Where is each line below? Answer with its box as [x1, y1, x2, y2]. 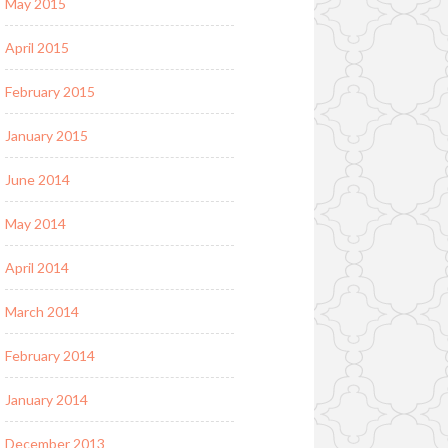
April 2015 [4, 38, 69, 56]
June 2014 [4, 170, 70, 188]
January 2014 [4, 390, 88, 408]
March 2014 [4, 302, 79, 320]
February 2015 [4, 82, 95, 100]
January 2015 [4, 126, 88, 144]
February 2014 [4, 346, 95, 364]
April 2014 [4, 258, 69, 276]
